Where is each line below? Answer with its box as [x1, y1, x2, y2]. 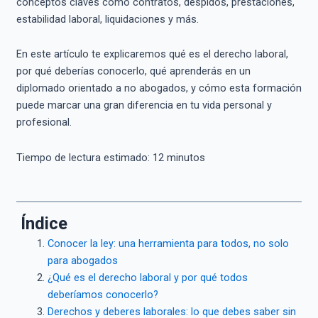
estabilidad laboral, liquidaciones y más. [16, 12, 199, 26]
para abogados [47, 253, 118, 267]
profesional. [16, 116, 72, 129]
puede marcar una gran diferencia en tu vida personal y [16, 99, 272, 112]
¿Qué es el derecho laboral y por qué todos [47, 270, 248, 284]
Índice [16, 213, 67, 234]
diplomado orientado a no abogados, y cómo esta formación [16, 82, 302, 95]
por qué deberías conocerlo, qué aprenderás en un [16, 65, 251, 78]
